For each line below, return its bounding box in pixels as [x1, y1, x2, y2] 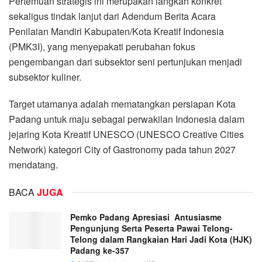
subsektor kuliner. [9, 70, 81, 84]
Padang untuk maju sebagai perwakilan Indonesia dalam [9, 112, 244, 126]
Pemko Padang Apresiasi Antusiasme [70, 211, 222, 223]
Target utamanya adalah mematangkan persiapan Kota [9, 96, 236, 111]
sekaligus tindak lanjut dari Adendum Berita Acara [9, 9, 216, 23]
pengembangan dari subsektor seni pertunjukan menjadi [9, 54, 242, 68]
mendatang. [9, 157, 58, 171]
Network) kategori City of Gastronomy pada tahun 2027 [9, 142, 236, 156]
